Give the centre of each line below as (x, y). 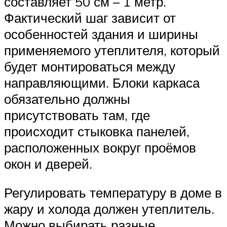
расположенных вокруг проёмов (100, 147)
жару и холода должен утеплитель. (109, 209)
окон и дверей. (48, 163)
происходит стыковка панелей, (97, 131)
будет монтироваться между (90, 66)
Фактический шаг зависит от (90, 17)
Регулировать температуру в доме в (113, 193)
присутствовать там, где (77, 115)
